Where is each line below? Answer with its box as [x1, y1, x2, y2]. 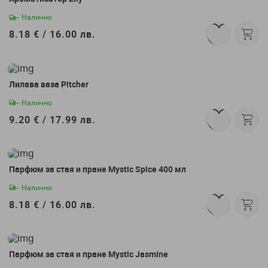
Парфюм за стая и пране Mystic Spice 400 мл [9, 163, 186, 175]
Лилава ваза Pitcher [9, 78, 89, 90]
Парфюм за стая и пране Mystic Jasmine [9, 248, 168, 260]
